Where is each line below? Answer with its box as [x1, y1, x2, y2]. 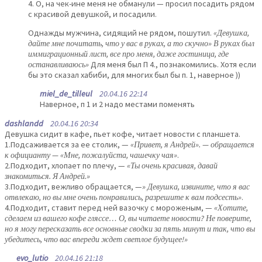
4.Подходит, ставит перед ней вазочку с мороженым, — [5, 202, 214, 213]
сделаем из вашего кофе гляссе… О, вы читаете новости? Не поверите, [5, 212, 251, 223]
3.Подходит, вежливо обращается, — [5, 181, 142, 192]
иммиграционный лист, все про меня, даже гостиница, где [28, 48, 229, 59]
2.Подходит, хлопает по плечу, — [5, 160, 127, 171]
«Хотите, [214, 202, 248, 213]
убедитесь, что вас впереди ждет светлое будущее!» [5, 233, 188, 244]
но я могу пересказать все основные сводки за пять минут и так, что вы [5, 223, 255, 234]
